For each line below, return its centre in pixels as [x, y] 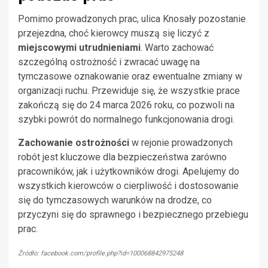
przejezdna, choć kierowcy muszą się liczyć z [114, 33]
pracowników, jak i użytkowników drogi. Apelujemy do [129, 172]
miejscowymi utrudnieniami [79, 48]
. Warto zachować [177, 48]
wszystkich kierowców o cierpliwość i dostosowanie [128, 186]
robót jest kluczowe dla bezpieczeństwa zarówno [122, 157]
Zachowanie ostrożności [74, 143]
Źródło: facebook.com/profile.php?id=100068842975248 [100, 254]
